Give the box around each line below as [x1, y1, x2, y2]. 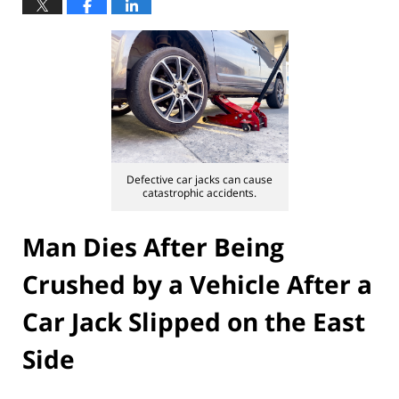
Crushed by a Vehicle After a [22, 266, 372, 301]
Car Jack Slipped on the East [22, 304, 365, 338]
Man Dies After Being [22, 229, 284, 264]
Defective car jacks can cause [126, 172, 273, 188]
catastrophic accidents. [142, 185, 256, 201]
